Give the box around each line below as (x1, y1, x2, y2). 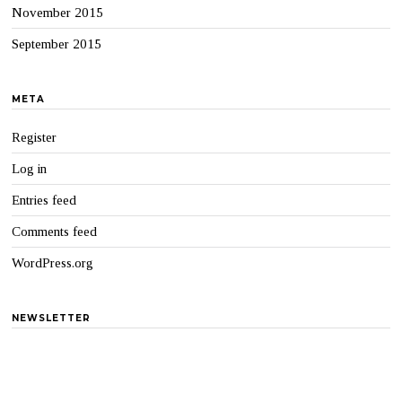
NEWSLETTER (12, 311, 92, 324)
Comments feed (12, 223, 98, 239)
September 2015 (12, 36, 102, 51)
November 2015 (12, 4, 104, 20)
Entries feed (12, 192, 77, 207)
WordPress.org (12, 255, 94, 270)
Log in (12, 161, 48, 176)
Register (12, 129, 57, 144)
